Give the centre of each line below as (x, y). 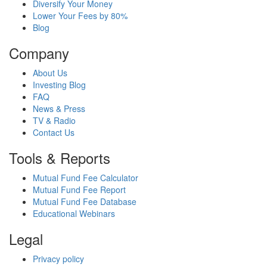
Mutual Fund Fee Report (79, 190)
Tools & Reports (60, 158)
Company (39, 53)
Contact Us (54, 132)
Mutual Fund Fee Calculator (86, 178)
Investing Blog (59, 85)
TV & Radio (54, 120)
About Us (50, 73)
